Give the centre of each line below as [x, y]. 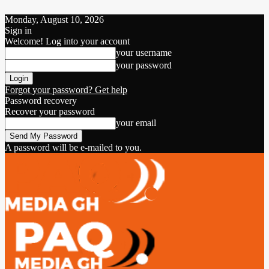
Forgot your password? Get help [66, 90]
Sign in [18, 30]
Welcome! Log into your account [67, 41]
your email [136, 123]
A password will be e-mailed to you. [73, 147]
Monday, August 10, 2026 [54, 20]
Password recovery [41, 101]
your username [144, 53]
